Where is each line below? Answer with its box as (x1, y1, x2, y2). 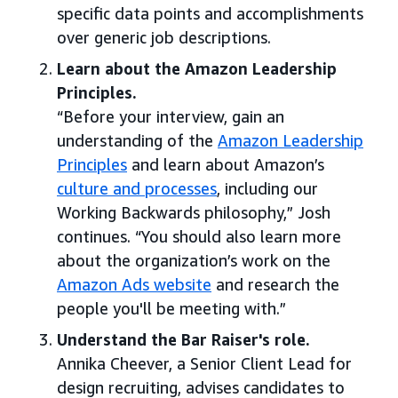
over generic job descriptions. (57, 28, 271, 48)
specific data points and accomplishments (57, 4, 363, 24)
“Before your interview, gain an (57, 107, 284, 127)
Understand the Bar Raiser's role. (57, 330, 310, 350)
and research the (211, 275, 339, 295)
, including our (217, 179, 318, 199)
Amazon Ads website (57, 275, 211, 295)
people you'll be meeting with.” (57, 298, 286, 319)
